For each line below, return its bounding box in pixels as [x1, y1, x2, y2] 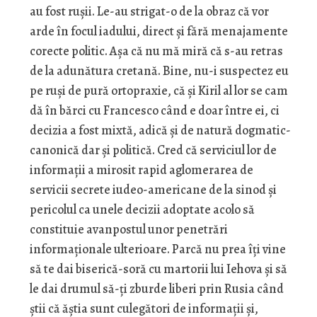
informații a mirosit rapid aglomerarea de [29, 161, 253, 179]
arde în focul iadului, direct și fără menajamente [29, 23, 288, 40]
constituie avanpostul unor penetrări [29, 221, 228, 238]
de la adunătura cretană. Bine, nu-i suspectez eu [29, 62, 289, 80]
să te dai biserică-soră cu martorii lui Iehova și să [29, 260, 287, 278]
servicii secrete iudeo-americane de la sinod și [29, 181, 277, 199]
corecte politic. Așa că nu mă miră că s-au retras [29, 42, 283, 60]
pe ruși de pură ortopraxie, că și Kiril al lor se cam [29, 82, 288, 100]
